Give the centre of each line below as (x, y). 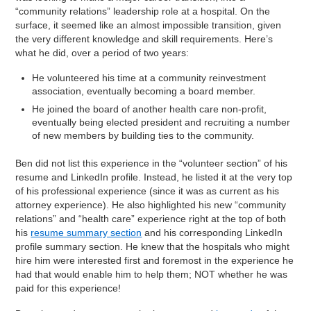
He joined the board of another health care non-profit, (150, 109)
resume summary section (86, 232)
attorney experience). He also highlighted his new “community (151, 204)
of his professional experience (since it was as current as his (148, 191)
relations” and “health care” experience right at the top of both (151, 218)
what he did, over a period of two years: (102, 53)
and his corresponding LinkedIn (212, 232)
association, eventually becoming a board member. (144, 91)
